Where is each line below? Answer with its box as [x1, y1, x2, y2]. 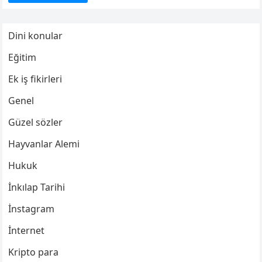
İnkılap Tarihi [8, 180, 65, 194]
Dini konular [8, 29, 63, 42]
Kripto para [8, 245, 59, 258]
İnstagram [8, 202, 55, 215]
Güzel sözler [8, 115, 63, 129]
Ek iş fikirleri [8, 72, 63, 85]
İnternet [8, 223, 45, 237]
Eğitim [8, 50, 37, 64]
